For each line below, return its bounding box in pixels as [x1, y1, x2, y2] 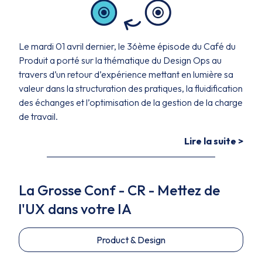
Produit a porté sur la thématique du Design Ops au [19, 54, 222, 66]
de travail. [19, 111, 58, 122]
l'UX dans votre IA [19, 200, 132, 218]
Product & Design [96, 234, 166, 246]
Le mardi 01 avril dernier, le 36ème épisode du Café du [19, 40, 236, 52]
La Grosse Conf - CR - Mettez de [19, 181, 220, 199]
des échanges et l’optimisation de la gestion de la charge [19, 96, 243, 108]
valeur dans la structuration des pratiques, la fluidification [19, 82, 243, 94]
